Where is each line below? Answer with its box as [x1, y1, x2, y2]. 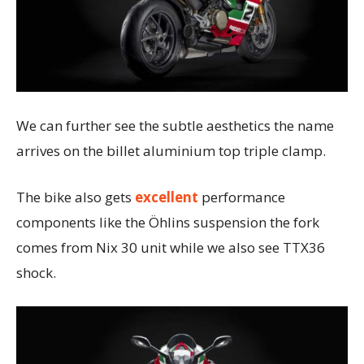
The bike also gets [16, 188, 132, 207]
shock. [16, 263, 56, 283]
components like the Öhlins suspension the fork [16, 213, 319, 232]
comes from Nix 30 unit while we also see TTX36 [16, 238, 325, 258]
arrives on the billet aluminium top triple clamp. [16, 141, 326, 161]
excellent [132, 188, 198, 207]
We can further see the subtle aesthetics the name [16, 116, 334, 136]
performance [198, 188, 285, 207]
